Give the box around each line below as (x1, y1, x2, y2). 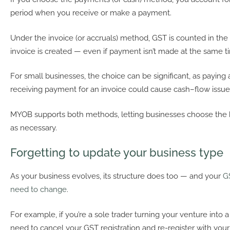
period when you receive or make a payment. (10, 8, 171, 18)
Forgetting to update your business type (10, 146, 223, 160)
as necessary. (10, 123, 57, 132)
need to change (10, 185, 67, 195)
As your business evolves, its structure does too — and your (10, 171, 223, 181)
